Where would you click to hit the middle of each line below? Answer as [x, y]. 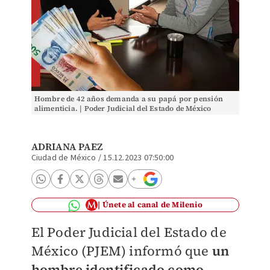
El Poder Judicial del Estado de [129, 232]
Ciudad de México [64, 158]
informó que [171, 251]
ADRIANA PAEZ [67, 146]
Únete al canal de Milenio [152, 205]
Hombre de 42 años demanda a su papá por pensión [128, 99]
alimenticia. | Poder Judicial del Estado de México [123, 108]
